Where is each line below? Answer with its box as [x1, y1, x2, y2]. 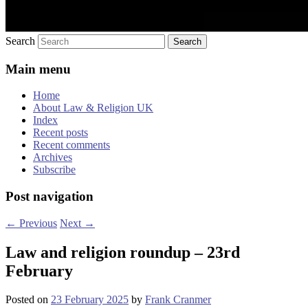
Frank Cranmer [145, 294, 211, 306]
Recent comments [33, 139, 110, 151]
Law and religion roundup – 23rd [5, 243, 240, 261]
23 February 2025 [51, 294, 129, 306]
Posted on [5, 294, 51, 306]
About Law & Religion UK [33, 102, 153, 114]
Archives [33, 151, 72, 164]
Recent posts [33, 126, 88, 139]
